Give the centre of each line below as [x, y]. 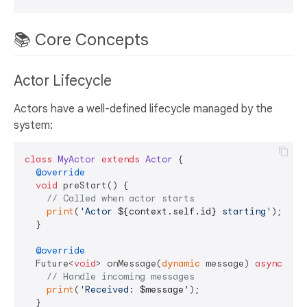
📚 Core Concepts [83, 40]
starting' [244, 212]
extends [121, 160]
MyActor [77, 160]
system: [33, 126]
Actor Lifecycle [64, 81]
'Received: [110, 290]
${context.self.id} [167, 212]
